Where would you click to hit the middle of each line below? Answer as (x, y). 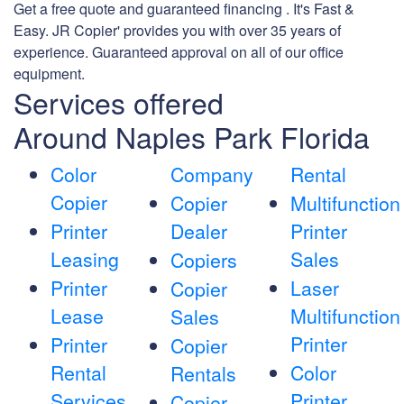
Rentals (203, 374)
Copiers (203, 260)
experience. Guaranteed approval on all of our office (179, 52)
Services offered (119, 102)
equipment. (49, 74)
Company (211, 174)
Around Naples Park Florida (192, 137)
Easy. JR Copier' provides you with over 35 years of (177, 31)
